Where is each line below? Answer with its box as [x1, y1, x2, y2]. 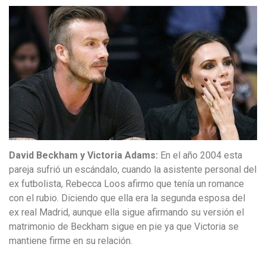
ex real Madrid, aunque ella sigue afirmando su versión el [9, 207, 244, 218]
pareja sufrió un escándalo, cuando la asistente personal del [9, 164, 256, 175]
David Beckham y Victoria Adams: [9, 150, 160, 161]
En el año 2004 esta [160, 150, 242, 161]
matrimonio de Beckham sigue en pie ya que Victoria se [9, 221, 239, 232]
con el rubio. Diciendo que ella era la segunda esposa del [9, 192, 245, 204]
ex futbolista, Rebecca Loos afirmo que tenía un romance [9, 178, 244, 189]
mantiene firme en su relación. [9, 235, 132, 246]
